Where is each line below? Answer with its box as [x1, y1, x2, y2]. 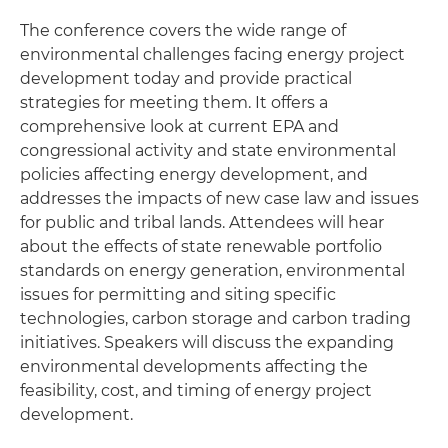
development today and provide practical [20, 69, 352, 88]
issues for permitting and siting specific [20, 285, 336, 304]
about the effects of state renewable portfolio [20, 237, 382, 256]
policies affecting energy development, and [20, 165, 368, 184]
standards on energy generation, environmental [20, 261, 405, 280]
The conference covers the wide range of [20, 21, 346, 40]
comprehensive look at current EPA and [20, 117, 339, 136]
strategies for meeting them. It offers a [20, 93, 328, 112]
